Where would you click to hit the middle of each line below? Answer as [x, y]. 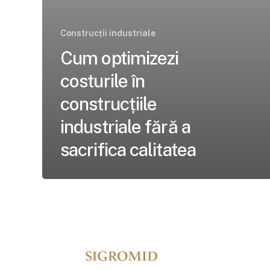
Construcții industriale [108, 33]
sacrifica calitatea [128, 149]
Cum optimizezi [120, 58]
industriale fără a [125, 126]
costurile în [103, 80]
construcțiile [109, 103]
